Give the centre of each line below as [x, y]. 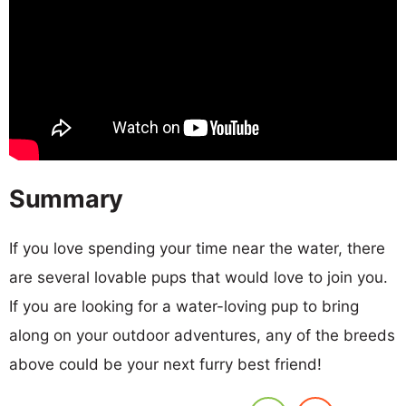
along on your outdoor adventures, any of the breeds [202, 335]
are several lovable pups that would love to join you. [198, 277]
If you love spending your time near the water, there [197, 248]
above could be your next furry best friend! [165, 364]
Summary [67, 198]
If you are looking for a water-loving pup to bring [184, 306]
